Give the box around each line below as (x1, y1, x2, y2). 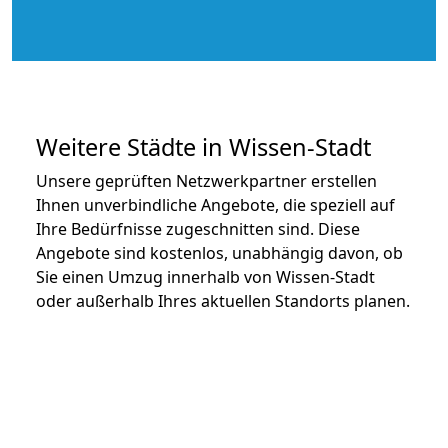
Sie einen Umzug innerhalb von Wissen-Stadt (36, 265, 375, 288)
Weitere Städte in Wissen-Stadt (36, 130, 371, 163)
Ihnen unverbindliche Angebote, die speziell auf (36, 193, 395, 216)
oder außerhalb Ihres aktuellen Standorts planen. (36, 289, 410, 312)
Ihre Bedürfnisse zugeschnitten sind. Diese (36, 217, 360, 240)
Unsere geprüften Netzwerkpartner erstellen (36, 169, 377, 192)
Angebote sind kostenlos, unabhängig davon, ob (36, 241, 403, 264)
